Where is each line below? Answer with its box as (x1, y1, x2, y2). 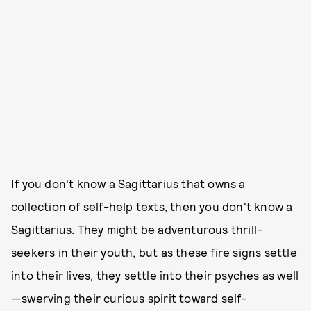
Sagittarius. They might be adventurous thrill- (11, 221, 263, 236)
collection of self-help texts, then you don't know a (11, 199, 293, 213)
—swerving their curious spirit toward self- (11, 290, 247, 305)
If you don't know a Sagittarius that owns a (11, 176, 246, 190)
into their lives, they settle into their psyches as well (11, 267, 299, 282)
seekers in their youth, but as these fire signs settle (11, 244, 297, 259)
